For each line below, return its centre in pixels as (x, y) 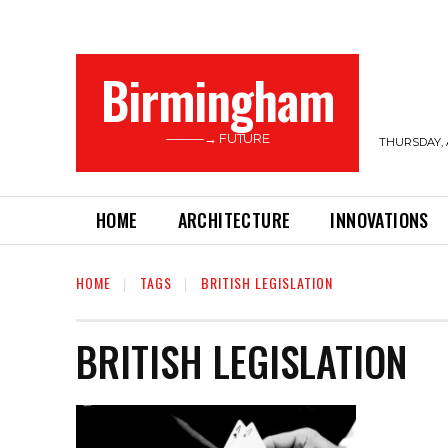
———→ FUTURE (217, 138)
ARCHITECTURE (234, 220)
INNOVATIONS (379, 220)
